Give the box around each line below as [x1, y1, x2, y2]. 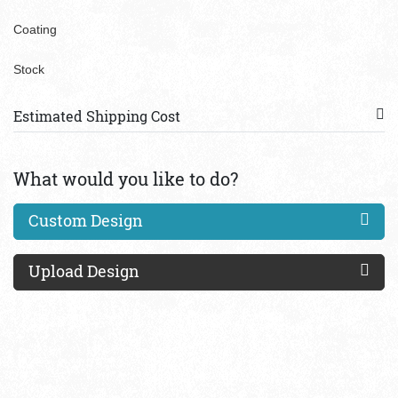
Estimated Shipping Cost [13, 107, 180, 125]
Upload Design [28, 260, 139, 282]
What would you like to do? [13, 167, 238, 190]
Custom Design [28, 210, 143, 231]
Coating [13, 22, 57, 36]
